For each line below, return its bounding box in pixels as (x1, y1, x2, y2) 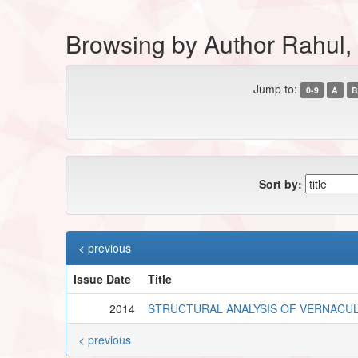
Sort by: (259, 175, 302, 192)
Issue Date (73, 270, 131, 287)
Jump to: (253, 80, 298, 97)
